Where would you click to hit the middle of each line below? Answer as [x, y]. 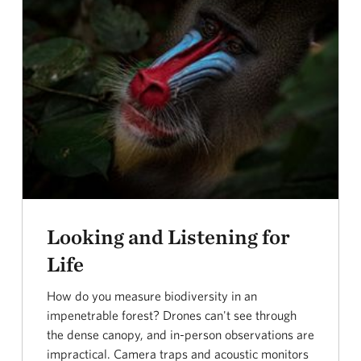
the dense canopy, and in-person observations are [180, 334]
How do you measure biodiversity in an [151, 295]
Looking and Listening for [168, 236]
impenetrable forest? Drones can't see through [171, 315]
